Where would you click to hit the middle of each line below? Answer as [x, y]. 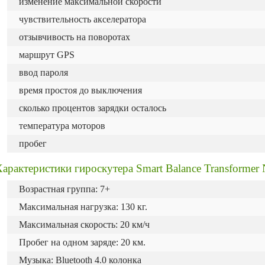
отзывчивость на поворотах [75, 37]
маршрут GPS [47, 55]
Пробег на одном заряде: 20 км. [82, 242]
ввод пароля [43, 72]
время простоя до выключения [80, 90]
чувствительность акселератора [83, 19]
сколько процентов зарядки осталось [93, 108]
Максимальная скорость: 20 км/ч [84, 224]
